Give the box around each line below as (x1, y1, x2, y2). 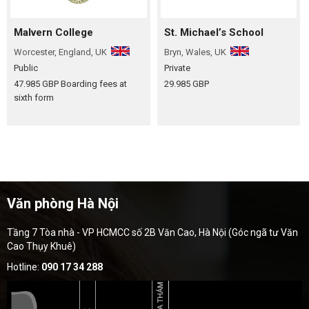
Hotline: (7, 261, 41, 272)
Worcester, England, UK (14, 46, 109, 57)
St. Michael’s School (163, 26, 263, 39)
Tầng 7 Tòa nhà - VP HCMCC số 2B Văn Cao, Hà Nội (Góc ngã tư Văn (7, 227, 298, 238)
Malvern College (14, 26, 93, 39)
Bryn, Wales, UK (163, 46, 228, 57)
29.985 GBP (163, 78, 209, 89)
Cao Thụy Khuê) (7, 241, 76, 252)
